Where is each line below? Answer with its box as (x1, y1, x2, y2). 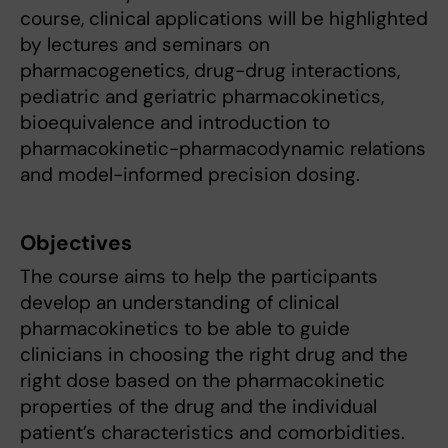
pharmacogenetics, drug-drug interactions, (20, 58, 400, 84)
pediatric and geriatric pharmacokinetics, (20, 84, 384, 110)
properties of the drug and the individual (20, 394, 377, 420)
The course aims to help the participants (20, 264, 378, 290)
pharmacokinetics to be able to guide (20, 316, 350, 342)
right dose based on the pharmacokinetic (20, 368, 385, 394)
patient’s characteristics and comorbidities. (20, 420, 405, 446)
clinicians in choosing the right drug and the (20, 342, 408, 368)
